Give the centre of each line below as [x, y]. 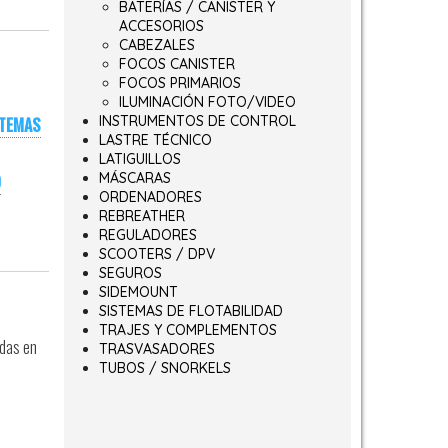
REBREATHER [141, 216]
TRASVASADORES [156, 349]
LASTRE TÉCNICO [155, 140]
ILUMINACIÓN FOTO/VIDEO [207, 102]
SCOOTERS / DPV [156, 254]
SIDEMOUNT [138, 292]
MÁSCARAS [134, 178]
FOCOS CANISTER [176, 64]
